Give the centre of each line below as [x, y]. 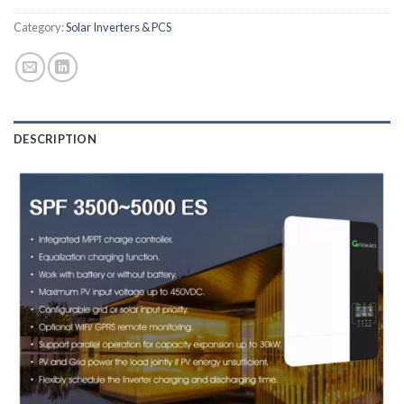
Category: [40, 28]
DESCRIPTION [55, 139]
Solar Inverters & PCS [119, 28]
